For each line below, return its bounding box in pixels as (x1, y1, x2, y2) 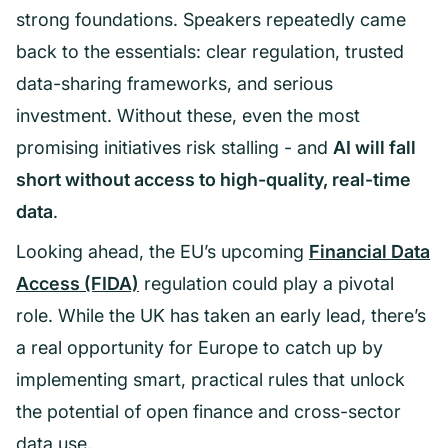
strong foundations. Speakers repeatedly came (16, 9, 406, 31)
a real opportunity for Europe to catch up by (16, 337, 383, 359)
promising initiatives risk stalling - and (16, 137, 333, 159)
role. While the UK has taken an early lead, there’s (16, 305, 426, 327)
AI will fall (333, 137, 416, 159)
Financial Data (309, 241, 430, 263)
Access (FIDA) (16, 273, 139, 295)
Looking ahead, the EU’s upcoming (16, 241, 309, 263)
